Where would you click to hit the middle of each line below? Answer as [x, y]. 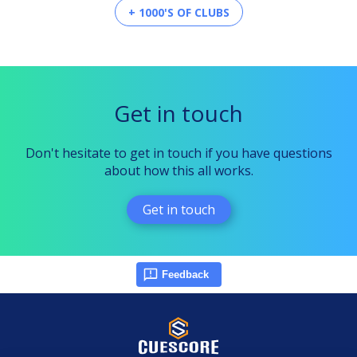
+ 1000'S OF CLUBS [178, 12]
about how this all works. [178, 170]
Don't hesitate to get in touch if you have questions [178, 153]
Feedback [185, 274]
